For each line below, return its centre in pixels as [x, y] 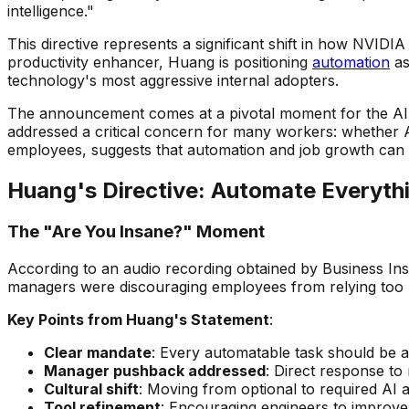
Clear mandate [98, 353]
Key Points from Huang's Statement [138, 320]
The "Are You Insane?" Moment [136, 232]
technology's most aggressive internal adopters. [173, 80]
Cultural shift [91, 389]
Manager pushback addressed [155, 371]
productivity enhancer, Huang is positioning [160, 62]
